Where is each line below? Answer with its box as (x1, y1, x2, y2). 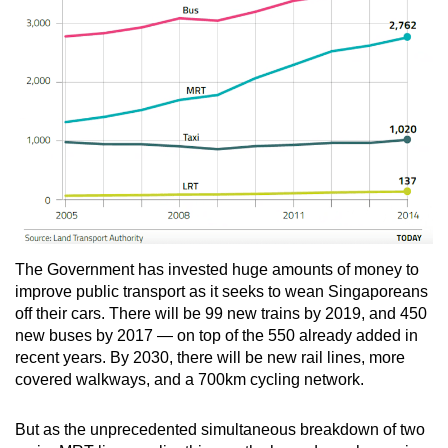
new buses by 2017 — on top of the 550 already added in (15, 327, 418, 345)
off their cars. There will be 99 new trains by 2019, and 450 (15, 305, 427, 323)
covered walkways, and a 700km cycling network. (15, 371, 368, 389)
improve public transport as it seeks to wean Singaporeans (15, 283, 428, 301)
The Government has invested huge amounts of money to (15, 261, 419, 279)
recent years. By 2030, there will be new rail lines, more (15, 349, 405, 367)
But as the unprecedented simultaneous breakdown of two (15, 421, 425, 439)
